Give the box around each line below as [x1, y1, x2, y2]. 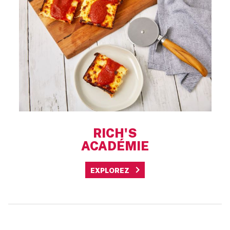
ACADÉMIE [81, 138, 149, 153]
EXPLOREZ [90, 166, 129, 175]
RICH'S [93, 125, 137, 140]
